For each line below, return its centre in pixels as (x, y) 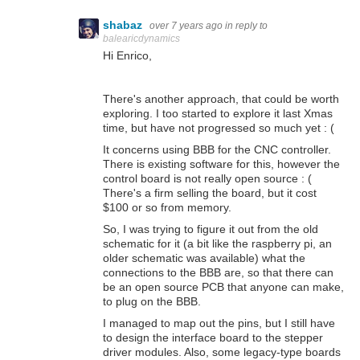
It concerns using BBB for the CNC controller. (217, 149)
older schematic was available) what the (204, 258)
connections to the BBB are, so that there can (218, 272)
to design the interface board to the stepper (213, 337)
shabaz (124, 25)
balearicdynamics (141, 39)
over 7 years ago (186, 26)
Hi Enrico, (127, 55)
